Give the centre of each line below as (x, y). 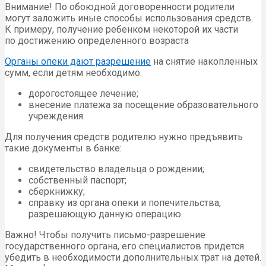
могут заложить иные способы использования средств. (129, 18)
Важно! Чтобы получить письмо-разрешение (105, 235)
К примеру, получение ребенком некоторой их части (121, 29)
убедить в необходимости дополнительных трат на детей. (133, 257)
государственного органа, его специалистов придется (124, 246)
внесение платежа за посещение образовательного (143, 104)
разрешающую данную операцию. (106, 214)
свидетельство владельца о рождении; (116, 169)
